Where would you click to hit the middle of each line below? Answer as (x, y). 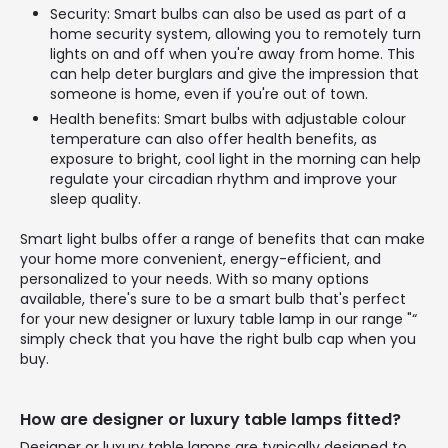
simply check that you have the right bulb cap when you (218, 339)
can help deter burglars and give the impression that (234, 74)
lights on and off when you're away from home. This (232, 54)
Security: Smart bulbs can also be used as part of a (228, 14)
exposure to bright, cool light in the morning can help (235, 159)
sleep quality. (95, 199)
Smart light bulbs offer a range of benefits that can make (222, 239)
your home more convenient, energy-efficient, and (200, 259)
